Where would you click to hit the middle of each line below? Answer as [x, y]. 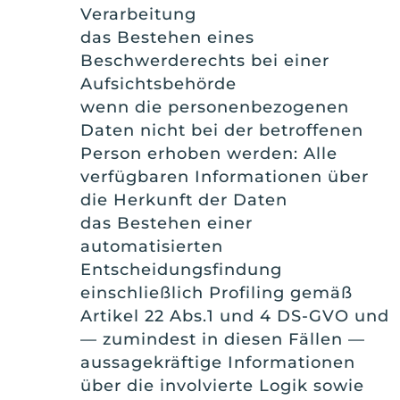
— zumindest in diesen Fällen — [223, 340]
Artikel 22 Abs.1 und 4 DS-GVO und [235, 317]
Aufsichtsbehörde [158, 84]
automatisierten [152, 247]
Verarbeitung [138, 15]
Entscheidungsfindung [181, 270]
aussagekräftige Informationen [218, 363]
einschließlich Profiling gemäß [217, 293]
